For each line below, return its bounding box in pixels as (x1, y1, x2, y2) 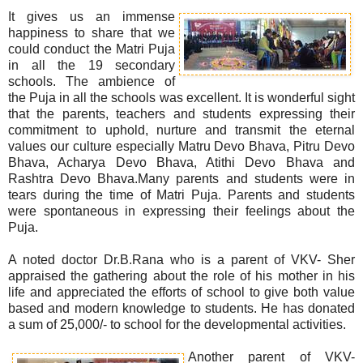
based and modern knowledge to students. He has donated (8, 301, 355, 315)
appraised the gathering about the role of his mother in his (8, 268, 355, 283)
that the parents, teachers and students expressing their (8, 106, 355, 121)
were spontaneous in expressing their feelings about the (8, 203, 355, 218)
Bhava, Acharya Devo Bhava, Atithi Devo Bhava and (8, 155, 355, 169)
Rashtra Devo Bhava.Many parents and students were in (8, 171, 355, 186)
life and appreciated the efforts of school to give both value (8, 284, 355, 299)
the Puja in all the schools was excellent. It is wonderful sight (8, 90, 355, 105)
